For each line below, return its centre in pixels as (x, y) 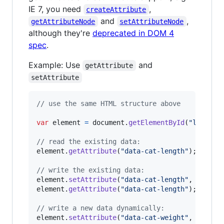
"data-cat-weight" (154, 217)
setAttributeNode (152, 21)
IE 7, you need (56, 9)
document (108, 122)
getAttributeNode (63, 21)
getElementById (156, 122)
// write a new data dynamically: (100, 208)
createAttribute (116, 9)
